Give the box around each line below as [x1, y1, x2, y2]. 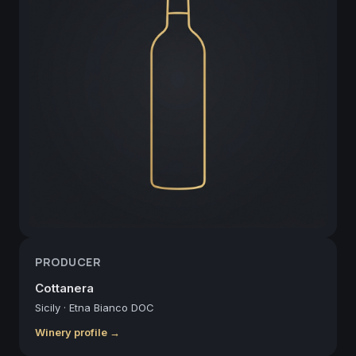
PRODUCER [35, 253, 101, 269]
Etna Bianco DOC [69, 300, 154, 314]
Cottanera [35, 280, 94, 296]
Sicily [35, 300, 60, 314]
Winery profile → [35, 325, 120, 339]
